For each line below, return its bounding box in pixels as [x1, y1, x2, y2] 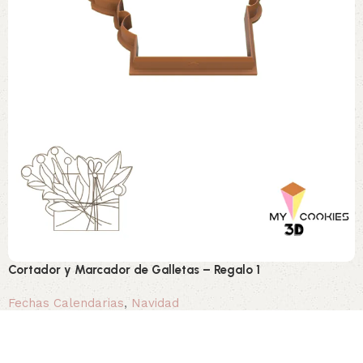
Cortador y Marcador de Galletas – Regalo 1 [8, 263, 260, 278]
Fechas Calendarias [8, 296, 124, 311]
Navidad [131, 296, 179, 311]
